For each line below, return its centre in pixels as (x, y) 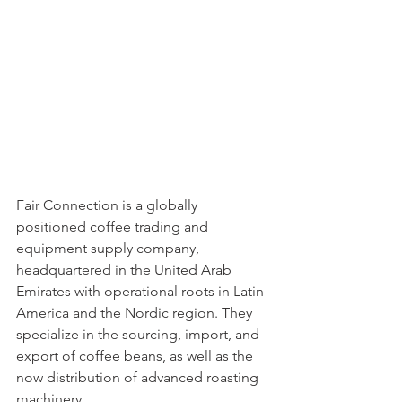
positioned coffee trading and (114, 227)
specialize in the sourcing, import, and (140, 335)
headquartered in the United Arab (126, 270)
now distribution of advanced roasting (139, 378)
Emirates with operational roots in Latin (142, 292)
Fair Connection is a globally (109, 205)
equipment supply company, (109, 249)
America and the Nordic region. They (136, 313)
